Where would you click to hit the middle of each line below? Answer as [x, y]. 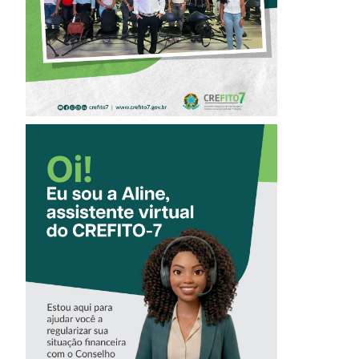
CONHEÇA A [151, 212]
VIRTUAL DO [151, 275]
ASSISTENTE [151, 254]
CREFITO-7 [151, 296]
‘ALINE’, [151, 233]
